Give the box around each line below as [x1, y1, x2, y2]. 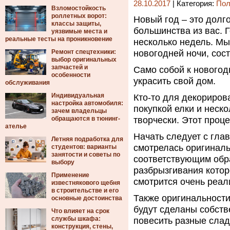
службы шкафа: [51, 215, 101, 222]
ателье [5, 123, 27, 130]
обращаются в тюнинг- [51, 115, 120, 122]
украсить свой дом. [133, 76, 216, 86]
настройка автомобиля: [51, 100, 123, 107]
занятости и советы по [51, 151, 120, 158]
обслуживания [5, 79, 50, 86]
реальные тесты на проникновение [5, 35, 112, 43]
